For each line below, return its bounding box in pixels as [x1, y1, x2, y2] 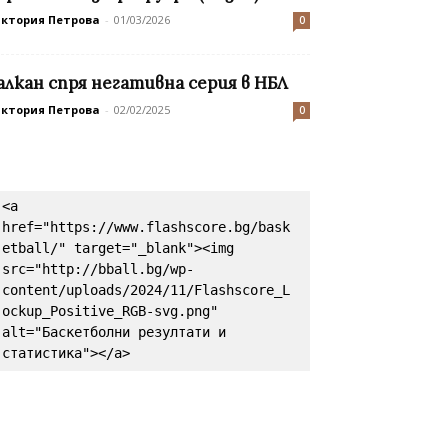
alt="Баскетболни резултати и [2, 324, 226, 341]
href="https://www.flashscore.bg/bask [2, 219, 290, 236]
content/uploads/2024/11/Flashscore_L [2, 282, 290, 299]
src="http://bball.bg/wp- [2, 261, 194, 278]
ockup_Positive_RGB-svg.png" [2, 303, 218, 320]
